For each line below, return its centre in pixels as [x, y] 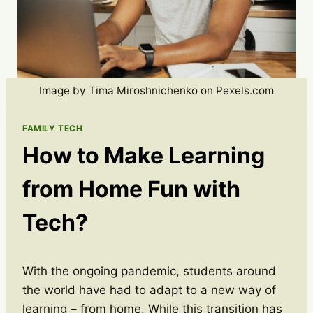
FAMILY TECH [53, 128]
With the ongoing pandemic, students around [149, 271]
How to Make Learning [144, 155]
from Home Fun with [131, 189]
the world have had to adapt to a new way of [149, 290]
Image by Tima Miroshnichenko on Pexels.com [156, 91]
